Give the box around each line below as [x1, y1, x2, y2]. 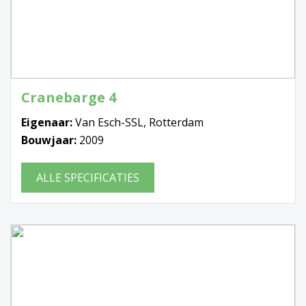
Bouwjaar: [21, 132, 79, 148]
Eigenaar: [21, 114, 75, 130]
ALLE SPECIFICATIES [36, 169, 139, 185]
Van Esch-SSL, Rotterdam [75, 114, 204, 130]
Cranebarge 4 [21, 87, 116, 107]
